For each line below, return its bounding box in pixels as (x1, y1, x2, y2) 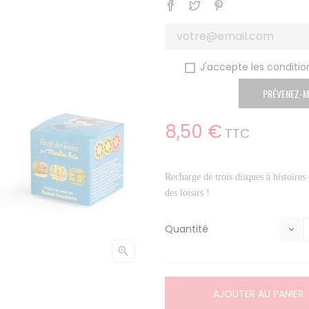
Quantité (165, 222, 208, 236)
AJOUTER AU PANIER (213, 287, 303, 301)
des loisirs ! (165, 188, 210, 198)
